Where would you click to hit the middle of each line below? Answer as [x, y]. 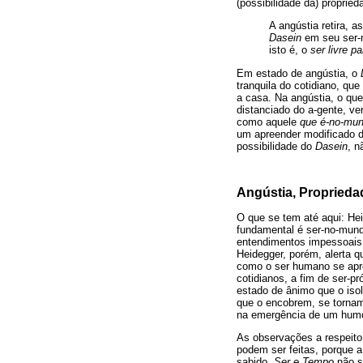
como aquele [268, 122]
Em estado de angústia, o [299, 73]
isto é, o [290, 50]
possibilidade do [276, 146]
